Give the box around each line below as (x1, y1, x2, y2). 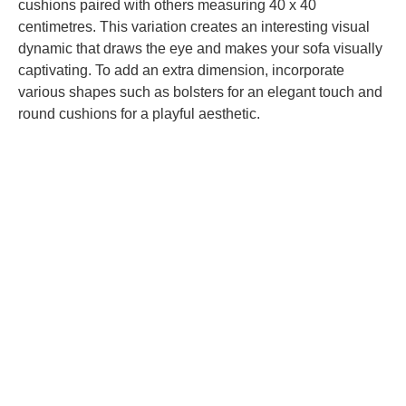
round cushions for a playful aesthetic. (18, 106, 260, 122)
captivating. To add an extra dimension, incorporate (18, 63, 344, 79)
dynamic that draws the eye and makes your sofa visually (18, 41, 382, 57)
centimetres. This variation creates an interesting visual (18, 19, 370, 35)
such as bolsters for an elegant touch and (116, 84, 382, 101)
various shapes (18, 84, 116, 101)
